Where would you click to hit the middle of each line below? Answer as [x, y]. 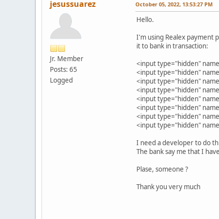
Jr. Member [67, 58]
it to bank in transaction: [172, 46]
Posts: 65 [64, 69]
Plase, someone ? [162, 169]
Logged [61, 80]
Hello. [145, 19]
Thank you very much [168, 186]
